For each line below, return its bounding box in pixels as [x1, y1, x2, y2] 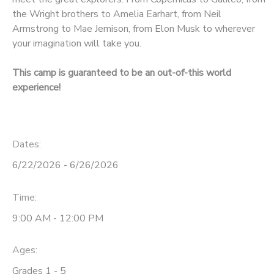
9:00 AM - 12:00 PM [12, 211, 103, 225]
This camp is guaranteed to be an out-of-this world [12, 65, 231, 80]
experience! [12, 80, 61, 94]
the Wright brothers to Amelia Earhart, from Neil [12, 7, 221, 21]
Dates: [12, 137, 41, 151]
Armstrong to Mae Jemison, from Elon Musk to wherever [12, 21, 255, 35]
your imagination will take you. [12, 36, 141, 50]
